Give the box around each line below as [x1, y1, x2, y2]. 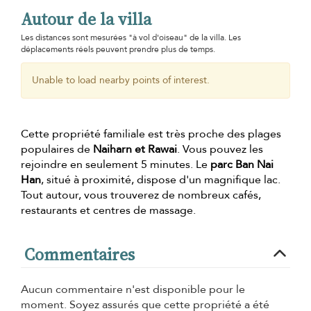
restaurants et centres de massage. [21, 203, 196, 219]
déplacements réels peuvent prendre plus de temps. [21, 44, 215, 56]
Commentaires [24, 243, 135, 267]
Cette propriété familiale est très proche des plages [21, 126, 281, 142]
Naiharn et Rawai [93, 142, 177, 158]
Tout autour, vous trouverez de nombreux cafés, [21, 187, 261, 203]
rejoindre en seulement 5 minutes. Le [21, 157, 210, 173]
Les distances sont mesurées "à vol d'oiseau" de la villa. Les [21, 32, 241, 44]
